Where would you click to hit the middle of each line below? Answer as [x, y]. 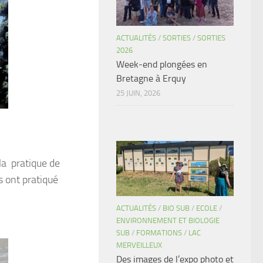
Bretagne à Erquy [151, 79]
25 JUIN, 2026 [138, 93]
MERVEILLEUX [139, 245]
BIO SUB [176, 208]
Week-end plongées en [162, 65]
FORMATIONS [159, 233]
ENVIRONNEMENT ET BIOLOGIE [168, 221]
